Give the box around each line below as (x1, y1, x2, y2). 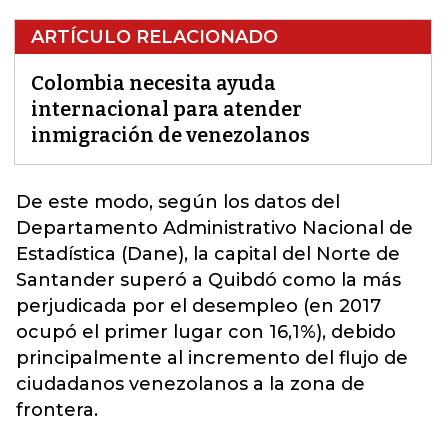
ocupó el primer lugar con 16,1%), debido (16, 321, 396, 343)
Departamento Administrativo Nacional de (16, 217, 413, 239)
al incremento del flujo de (167, 347, 408, 369)
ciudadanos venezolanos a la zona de (16, 373, 365, 395)
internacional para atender (31, 97, 302, 121)
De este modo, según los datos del (16, 191, 340, 213)
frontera (16, 399, 94, 421)
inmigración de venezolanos (31, 123, 310, 147)
